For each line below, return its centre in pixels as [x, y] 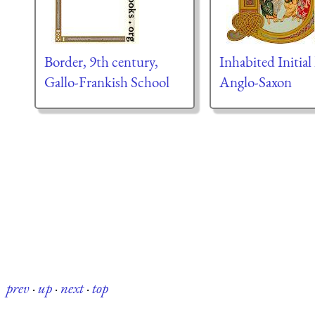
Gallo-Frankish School [107, 82]
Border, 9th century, [101, 61]
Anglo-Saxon [255, 82]
